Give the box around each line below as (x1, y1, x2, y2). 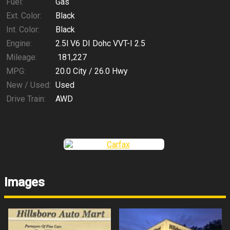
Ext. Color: (6, 11, 42, 21)
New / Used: (6, 80, 51, 90)
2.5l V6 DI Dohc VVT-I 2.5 (55, 39, 145, 49)
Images (4, 175, 45, 190)
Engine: (6, 39, 32, 49)
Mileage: (6, 52, 37, 63)
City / (71, 66, 94, 76)
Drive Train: (6, 94, 46, 104)
